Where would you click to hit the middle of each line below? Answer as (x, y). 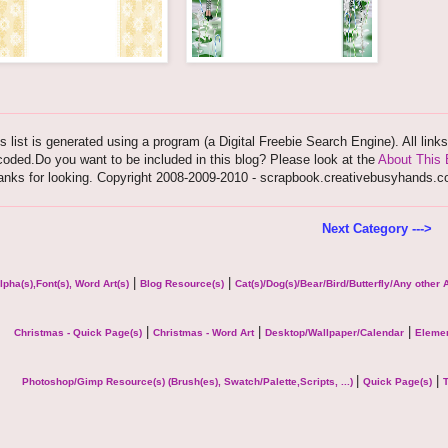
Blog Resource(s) (181, 284)
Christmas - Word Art (203, 333)
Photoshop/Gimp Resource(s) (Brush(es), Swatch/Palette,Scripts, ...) (188, 382)
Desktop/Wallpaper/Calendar (334, 333)
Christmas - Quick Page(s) (77, 333)
